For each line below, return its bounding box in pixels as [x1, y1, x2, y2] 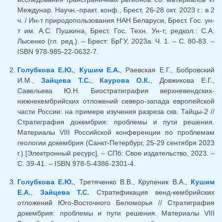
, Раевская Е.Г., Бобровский [120, 66, 215, 74]
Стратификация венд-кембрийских [89, 188, 215, 197]
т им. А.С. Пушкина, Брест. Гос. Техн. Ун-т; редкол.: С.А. [17, 27, 215, 35]
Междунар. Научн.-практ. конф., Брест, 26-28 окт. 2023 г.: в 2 [17, 6, 215, 14]
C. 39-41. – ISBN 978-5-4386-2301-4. [17, 160, 136, 168]
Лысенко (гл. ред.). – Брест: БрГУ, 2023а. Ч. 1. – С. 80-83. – [17, 37, 215, 46]
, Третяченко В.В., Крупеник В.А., [73, 178, 191, 186]
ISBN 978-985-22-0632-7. [17, 48, 99, 56]
